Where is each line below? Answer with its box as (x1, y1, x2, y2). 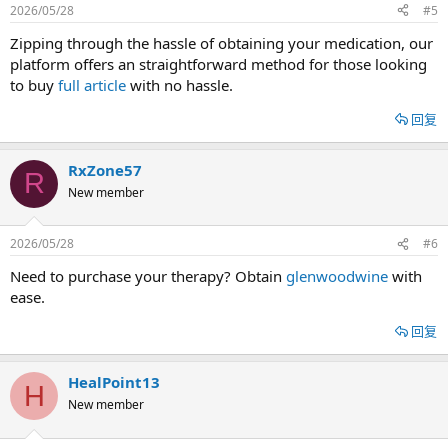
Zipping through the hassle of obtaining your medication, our (10, 32, 433, 53)
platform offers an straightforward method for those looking (10, 53, 427, 74)
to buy (10, 74, 58, 95)
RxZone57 (68, 159, 142, 180)
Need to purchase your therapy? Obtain (10, 266, 286, 286)
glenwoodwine (286, 266, 388, 286)
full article (58, 74, 126, 95)
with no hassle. (126, 74, 233, 95)
